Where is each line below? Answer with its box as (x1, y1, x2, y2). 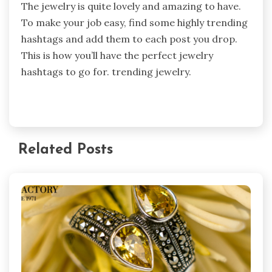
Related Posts (18, 142, 113, 157)
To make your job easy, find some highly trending (21, 16, 248, 29)
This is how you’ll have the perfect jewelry (21, 49, 213, 61)
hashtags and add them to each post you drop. (21, 32, 237, 45)
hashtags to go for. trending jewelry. (21, 65, 191, 78)
